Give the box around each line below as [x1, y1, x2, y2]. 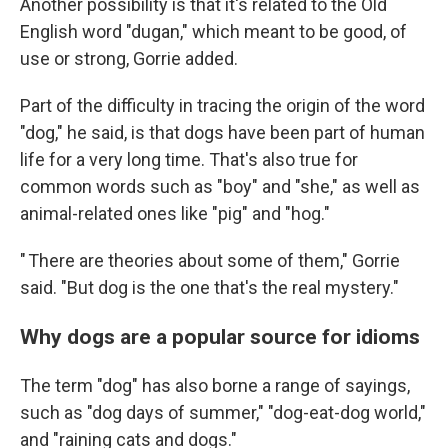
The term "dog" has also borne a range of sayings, [20, 375, 410, 396]
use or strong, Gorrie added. [20, 48, 238, 69]
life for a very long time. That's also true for [20, 149, 358, 170]
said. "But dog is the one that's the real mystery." [20, 277, 399, 298]
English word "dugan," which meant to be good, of [20, 21, 407, 42]
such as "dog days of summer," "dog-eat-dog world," [20, 402, 426, 423]
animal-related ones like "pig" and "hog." [20, 203, 330, 224]
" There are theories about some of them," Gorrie [20, 250, 400, 271]
